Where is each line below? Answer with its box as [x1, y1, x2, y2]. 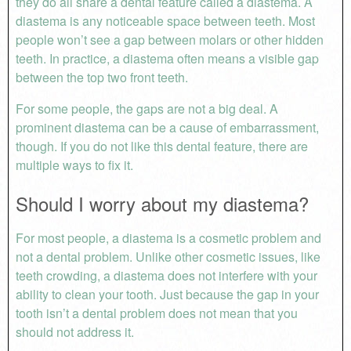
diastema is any [15, 11, 106, 30]
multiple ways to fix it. [15, 155, 136, 174]
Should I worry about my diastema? [15, 189, 309, 217]
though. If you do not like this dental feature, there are [15, 136, 308, 155]
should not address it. [15, 322, 134, 341]
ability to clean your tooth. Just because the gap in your [15, 284, 319, 303]
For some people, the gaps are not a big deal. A [15, 99, 278, 118]
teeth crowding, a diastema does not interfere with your [15, 266, 317, 284]
